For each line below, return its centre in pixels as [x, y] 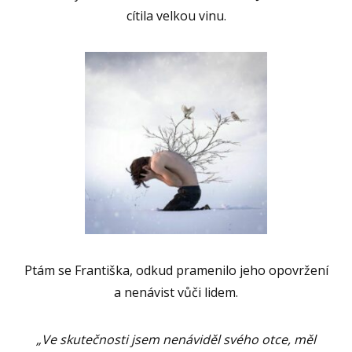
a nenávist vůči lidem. [176, 293]
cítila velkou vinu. [176, 16]
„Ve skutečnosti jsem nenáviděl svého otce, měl [176, 340]
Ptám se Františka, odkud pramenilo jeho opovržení [176, 271]
